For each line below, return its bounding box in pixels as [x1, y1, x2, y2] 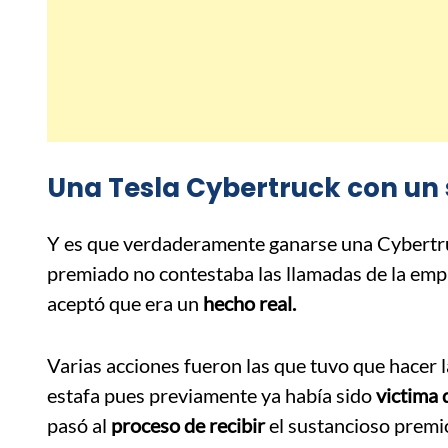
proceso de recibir [111, 412, 265, 437]
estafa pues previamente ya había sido [47, 382, 376, 407]
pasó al [47, 412, 111, 437]
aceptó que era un [47, 290, 203, 315]
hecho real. [203, 290, 300, 315]
